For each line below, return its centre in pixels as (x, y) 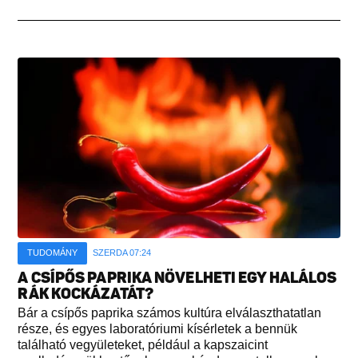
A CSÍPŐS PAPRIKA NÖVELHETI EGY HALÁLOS (177, 278)
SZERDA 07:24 (122, 253)
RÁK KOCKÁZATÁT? (86, 294)
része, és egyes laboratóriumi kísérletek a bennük (158, 329)
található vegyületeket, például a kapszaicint (143, 345)
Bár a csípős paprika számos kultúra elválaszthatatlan (170, 313)
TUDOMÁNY (53, 253)
